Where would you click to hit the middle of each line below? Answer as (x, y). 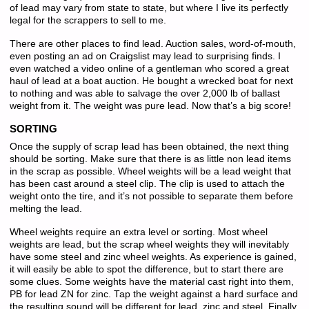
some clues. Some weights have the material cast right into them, (151, 282)
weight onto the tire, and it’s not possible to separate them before (151, 196)
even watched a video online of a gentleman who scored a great (149, 69)
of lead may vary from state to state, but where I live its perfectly (149, 8)
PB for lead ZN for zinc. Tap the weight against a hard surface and (153, 295)
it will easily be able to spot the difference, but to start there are (146, 270)
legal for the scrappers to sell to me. (88, 21)
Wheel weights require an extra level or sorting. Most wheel (138, 232)
